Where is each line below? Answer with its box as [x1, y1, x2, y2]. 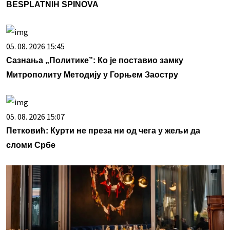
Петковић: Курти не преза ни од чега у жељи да [6, 126, 200, 135]
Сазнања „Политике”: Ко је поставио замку [6, 55, 183, 65]
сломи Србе [6, 140, 55, 149]
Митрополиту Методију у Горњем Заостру [6, 70, 178, 79]
